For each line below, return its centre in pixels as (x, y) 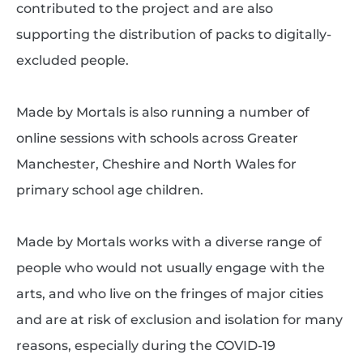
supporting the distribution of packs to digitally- (173, 34)
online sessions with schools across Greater (157, 138)
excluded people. (72, 60)
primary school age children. (109, 190)
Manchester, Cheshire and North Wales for (156, 164)
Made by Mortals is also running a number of (162, 112)
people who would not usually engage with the (170, 267)
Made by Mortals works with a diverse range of (169, 241)
